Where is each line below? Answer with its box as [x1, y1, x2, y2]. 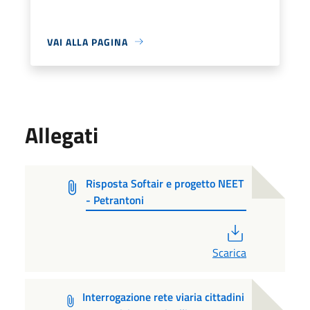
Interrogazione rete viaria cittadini [82, 288, 245, 305]
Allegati [25, 118, 98, 152]
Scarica [212, 244, 246, 261]
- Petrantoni [85, 191, 144, 208]
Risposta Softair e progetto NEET [85, 174, 244, 192]
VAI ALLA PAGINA [47, 34, 128, 49]
